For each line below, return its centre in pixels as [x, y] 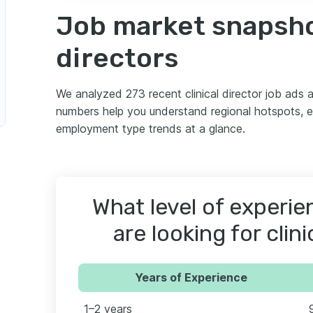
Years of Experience [191, 277]
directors [117, 58]
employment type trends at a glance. [151, 128]
